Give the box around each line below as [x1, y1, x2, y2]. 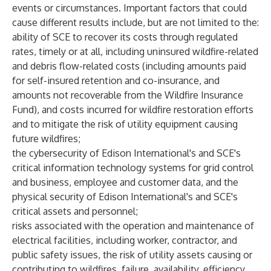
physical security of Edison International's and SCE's [12, 191, 238, 203]
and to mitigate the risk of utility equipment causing [12, 118, 238, 130]
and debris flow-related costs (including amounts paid [12, 60, 246, 72]
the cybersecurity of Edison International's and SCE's [12, 147, 241, 159]
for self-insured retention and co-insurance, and [12, 74, 220, 87]
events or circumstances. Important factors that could [12, 2, 247, 14]
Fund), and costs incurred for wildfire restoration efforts [12, 103, 253, 116]
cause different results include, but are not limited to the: [12, 16, 259, 28]
